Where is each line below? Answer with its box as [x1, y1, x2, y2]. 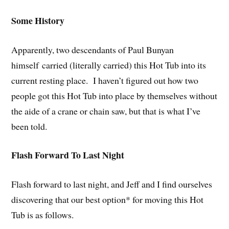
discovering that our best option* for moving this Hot [11, 193, 204, 206]
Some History [11, 13, 65, 27]
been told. [11, 120, 48, 132]
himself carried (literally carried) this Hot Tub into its [11, 58, 207, 71]
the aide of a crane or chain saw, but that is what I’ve [11, 104, 201, 117]
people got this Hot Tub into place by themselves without [11, 89, 218, 102]
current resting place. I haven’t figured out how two [11, 74, 199, 86]
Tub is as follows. [11, 209, 74, 221]
